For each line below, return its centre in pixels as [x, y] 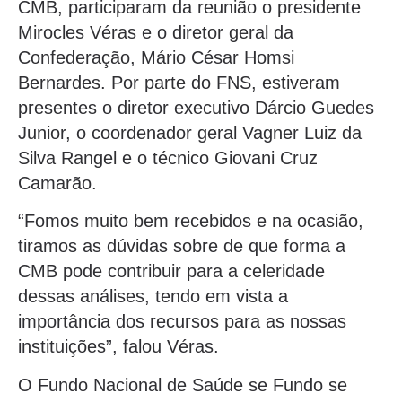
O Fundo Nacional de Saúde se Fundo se [183, 385]
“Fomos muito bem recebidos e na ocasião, [191, 221]
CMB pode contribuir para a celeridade [171, 271]
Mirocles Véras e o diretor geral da [156, 32]
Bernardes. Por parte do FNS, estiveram [179, 82]
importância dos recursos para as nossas [182, 322]
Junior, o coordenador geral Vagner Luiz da [190, 132]
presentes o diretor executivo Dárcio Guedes [196, 107]
